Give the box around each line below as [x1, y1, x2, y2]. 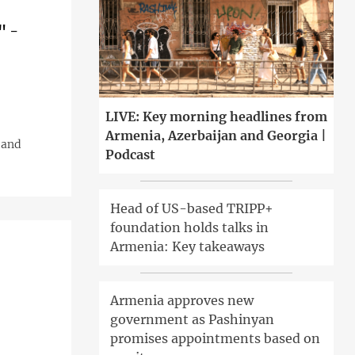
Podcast [105, 147, 155, 163]
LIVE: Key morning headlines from [105, 109, 327, 125]
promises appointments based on [109, 330, 320, 347]
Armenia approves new [109, 292, 254, 309]
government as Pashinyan [109, 311, 274, 328]
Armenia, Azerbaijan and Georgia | [105, 128, 326, 144]
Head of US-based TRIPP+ [109, 200, 273, 217]
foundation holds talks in [109, 219, 269, 236]
